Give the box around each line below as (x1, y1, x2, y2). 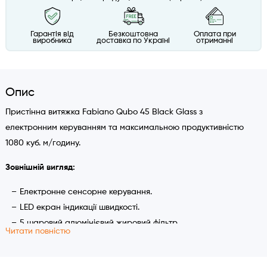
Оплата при (193, 30, 236, 39)
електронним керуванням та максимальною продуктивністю (5, 123, 244, 132)
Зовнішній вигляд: (5, 163, 75, 172)
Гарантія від (30, 30, 74, 39)
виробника (33, 37, 72, 45)
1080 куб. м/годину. (5, 139, 80, 148)
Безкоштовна (108, 30, 159, 39)
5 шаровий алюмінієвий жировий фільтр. (19, 219, 179, 228)
